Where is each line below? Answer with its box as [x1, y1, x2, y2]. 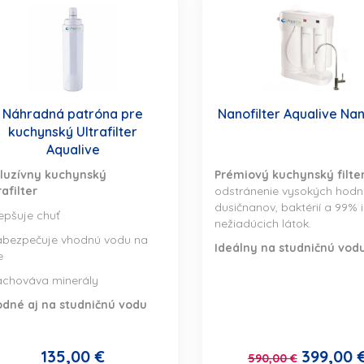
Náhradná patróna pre [2, 106, 144, 123]
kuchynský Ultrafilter [8, 123, 138, 141]
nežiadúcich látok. [214, 216, 311, 232]
